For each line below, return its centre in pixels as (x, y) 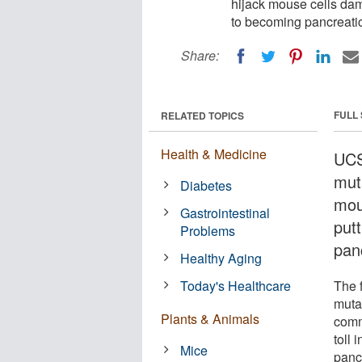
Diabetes (206, 185)
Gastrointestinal (225, 213)
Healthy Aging (221, 258)
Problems (208, 230)
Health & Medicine (214, 154)
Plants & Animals (210, 318)
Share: (200, 55)
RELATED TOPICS (202, 115)
